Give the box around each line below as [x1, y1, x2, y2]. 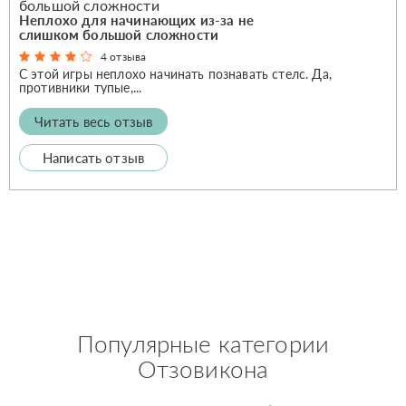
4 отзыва [101, 49, 147, 63]
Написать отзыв [42, 149, 145, 166]
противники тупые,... [19, 79, 142, 95]
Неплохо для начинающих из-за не [19, 11, 254, 28]
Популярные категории [76, 328, 330, 358]
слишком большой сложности [19, 25, 219, 43]
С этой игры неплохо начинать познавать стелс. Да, [19, 65, 332, 82]
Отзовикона [137, 353, 269, 383]
